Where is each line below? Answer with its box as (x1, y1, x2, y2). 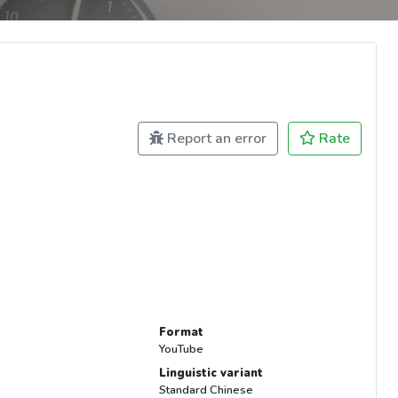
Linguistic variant (158, 365, 263, 382)
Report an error (163, 128, 267, 148)
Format (158, 324, 203, 341)
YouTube (158, 341, 203, 358)
